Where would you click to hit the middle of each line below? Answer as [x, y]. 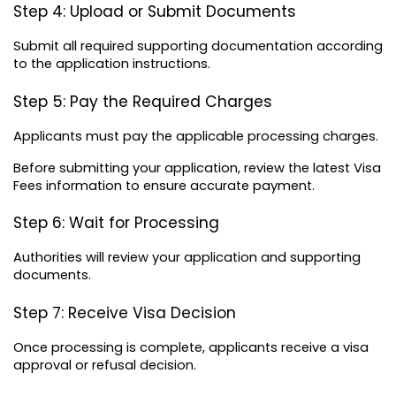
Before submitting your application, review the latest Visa [197, 168]
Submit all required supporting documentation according [198, 46]
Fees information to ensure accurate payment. [164, 185]
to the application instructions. [112, 64]
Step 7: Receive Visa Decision [125, 313]
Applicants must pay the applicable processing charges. [196, 136]
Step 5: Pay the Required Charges [143, 101]
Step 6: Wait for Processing [116, 223]
